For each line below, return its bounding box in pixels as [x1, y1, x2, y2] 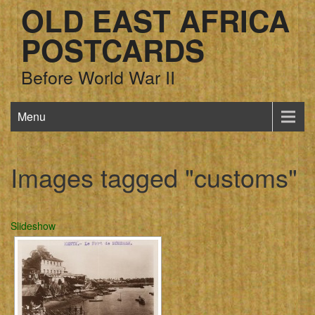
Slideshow [11, 219, 56, 233]
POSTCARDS [21, 29, 205, 71]
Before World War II [21, 64, 175, 89]
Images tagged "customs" [11, 159, 297, 195]
